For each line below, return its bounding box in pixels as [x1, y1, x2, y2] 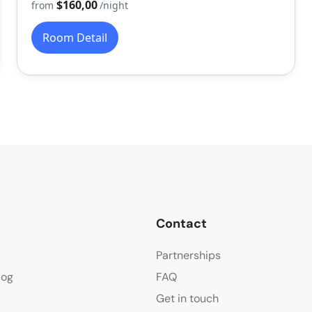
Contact [156, 215, 207, 233]
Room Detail [42, 30, 107, 46]
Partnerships [156, 248, 221, 263]
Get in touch [156, 291, 219, 306]
